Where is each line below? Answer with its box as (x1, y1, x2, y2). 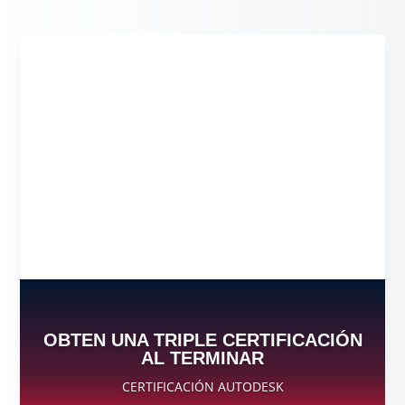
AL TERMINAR (141, 347, 264, 368)
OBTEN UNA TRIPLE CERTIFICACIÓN (42, 329, 363, 350)
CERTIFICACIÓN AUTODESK (121, 377, 284, 395)
